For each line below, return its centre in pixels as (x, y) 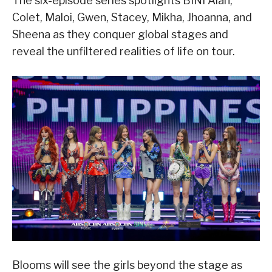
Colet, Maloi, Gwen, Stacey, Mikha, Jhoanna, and (132, 18)
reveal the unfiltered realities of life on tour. (124, 52)
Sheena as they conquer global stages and (120, 35)
